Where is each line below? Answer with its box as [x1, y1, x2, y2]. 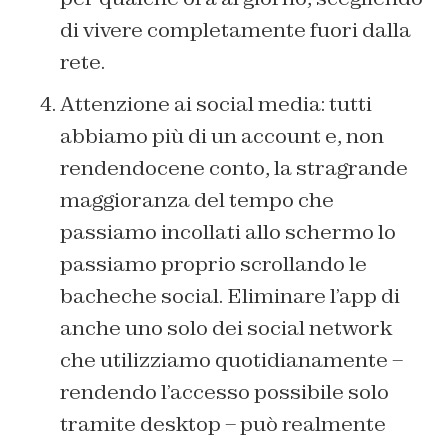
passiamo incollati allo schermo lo [60, 219, 396, 246]
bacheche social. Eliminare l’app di [60, 283, 400, 310]
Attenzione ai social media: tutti [60, 91, 372, 118]
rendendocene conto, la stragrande [60, 155, 408, 182]
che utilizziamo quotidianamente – [60, 347, 403, 374]
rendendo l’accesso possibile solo [60, 379, 389, 406]
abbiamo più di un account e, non [60, 123, 384, 150]
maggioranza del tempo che [60, 187, 334, 214]
